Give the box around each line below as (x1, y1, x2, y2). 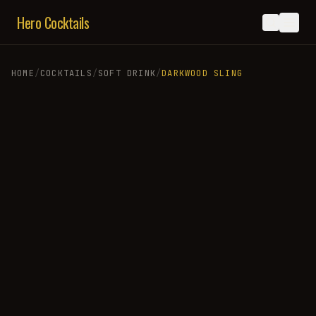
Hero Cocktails (17, 11, 89, 33)
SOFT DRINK (98, 68, 157, 79)
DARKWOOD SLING (162, 68, 243, 79)
